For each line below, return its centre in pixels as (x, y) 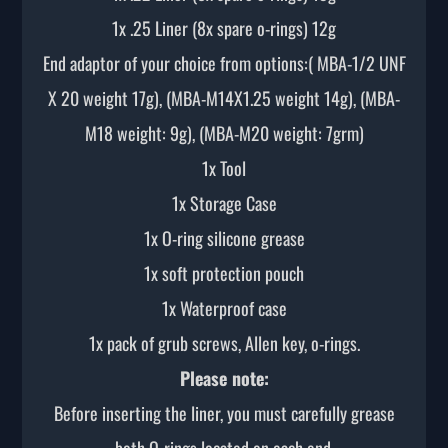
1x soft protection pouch (224, 272)
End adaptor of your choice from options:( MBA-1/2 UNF (224, 62)
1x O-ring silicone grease (224, 237)
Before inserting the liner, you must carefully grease (224, 412)
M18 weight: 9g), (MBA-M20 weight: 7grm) (224, 132)
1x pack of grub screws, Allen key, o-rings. (224, 342)
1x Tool (224, 167)
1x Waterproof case (224, 307)
